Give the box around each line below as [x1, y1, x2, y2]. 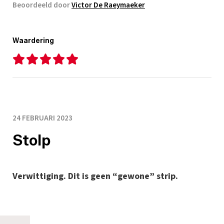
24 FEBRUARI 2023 [12, 113, 72, 124]
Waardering [12, 36, 54, 45]
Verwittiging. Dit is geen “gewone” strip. [12, 170, 178, 183]
